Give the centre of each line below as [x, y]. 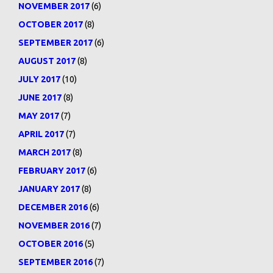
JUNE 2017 [40, 97]
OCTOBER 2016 [51, 244]
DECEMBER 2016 [53, 207]
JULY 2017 [39, 79]
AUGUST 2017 [47, 61]
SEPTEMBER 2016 [55, 262]
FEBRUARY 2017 [52, 171]
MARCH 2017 [44, 152]
